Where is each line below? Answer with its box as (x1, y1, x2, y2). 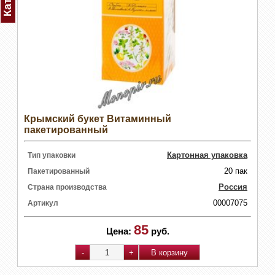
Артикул (28, 199, 58, 208)
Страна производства (28, 183, 107, 192)
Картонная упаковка (167, 150, 247, 160)
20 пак (224, 166, 247, 176)
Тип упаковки (28, 151, 76, 160)
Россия (219, 182, 247, 192)
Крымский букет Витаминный (24, 114, 171, 125)
